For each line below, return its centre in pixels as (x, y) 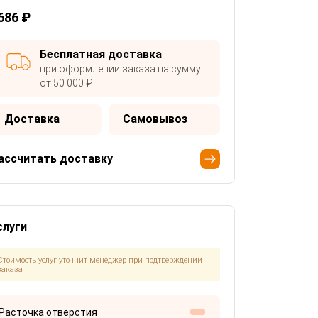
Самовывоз (155, 119)
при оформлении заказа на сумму (120, 68)
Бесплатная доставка (100, 54)
